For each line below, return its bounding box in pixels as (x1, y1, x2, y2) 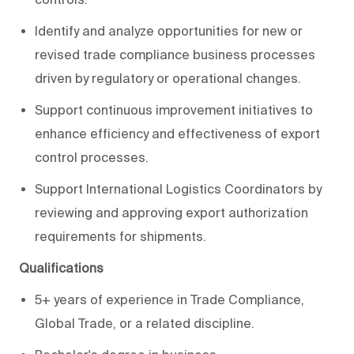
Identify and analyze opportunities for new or (35, 24, 303, 39)
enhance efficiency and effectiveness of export (35, 126, 320, 141)
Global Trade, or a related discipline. (35, 316, 254, 331)
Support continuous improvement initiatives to (35, 103, 313, 118)
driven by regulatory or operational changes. (35, 71, 301, 86)
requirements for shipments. (35, 229, 206, 244)
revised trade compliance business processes (35, 47, 315, 62)
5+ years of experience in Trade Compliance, (35, 292, 304, 307)
